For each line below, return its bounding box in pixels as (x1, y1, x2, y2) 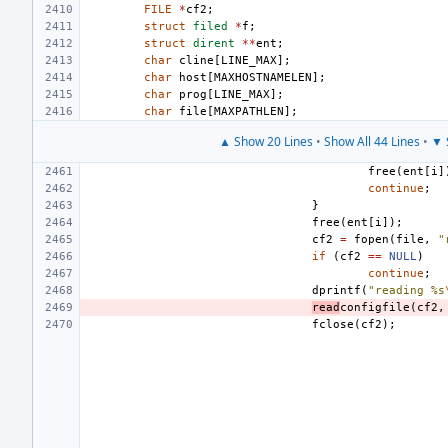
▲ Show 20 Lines (219, 133, 313, 150)
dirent (193, 37, 235, 50)
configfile (340, 301, 410, 314)
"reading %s (368, 284, 445, 297)
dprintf (312, 284, 361, 297)
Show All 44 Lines (324, 133, 420, 150)
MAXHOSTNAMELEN (214, 71, 312, 84)
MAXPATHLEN (214, 105, 284, 118)
